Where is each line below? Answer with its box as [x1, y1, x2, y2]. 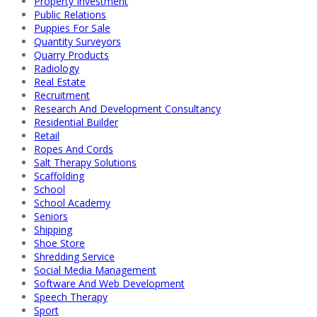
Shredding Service [34, 249, 115, 263]
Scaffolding [34, 168, 84, 183]
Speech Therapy [34, 289, 108, 304]
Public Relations [34, 7, 106, 21]
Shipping [34, 222, 72, 236]
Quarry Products [34, 47, 109, 62]
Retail [34, 128, 59, 142]
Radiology [34, 61, 79, 75]
